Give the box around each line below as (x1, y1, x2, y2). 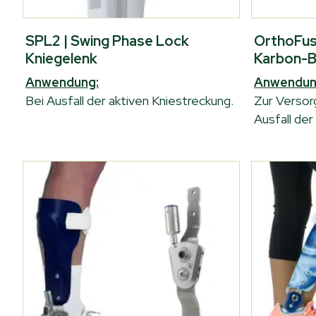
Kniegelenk (25, 49, 97, 68)
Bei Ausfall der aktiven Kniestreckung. (25, 92, 233, 109)
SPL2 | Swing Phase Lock (25, 32, 189, 50)
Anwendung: (25, 74, 99, 90)
